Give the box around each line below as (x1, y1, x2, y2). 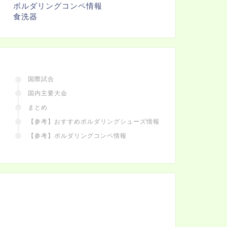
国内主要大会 (27, 90, 67, 97)
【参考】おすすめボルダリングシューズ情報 (27, 118, 160, 126)
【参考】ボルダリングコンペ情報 (27, 132, 127, 140)
